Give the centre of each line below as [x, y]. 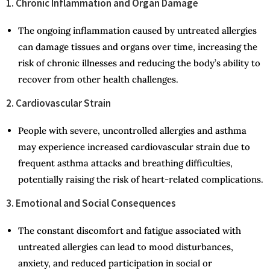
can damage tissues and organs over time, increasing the [138, 47]
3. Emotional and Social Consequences [91, 203]
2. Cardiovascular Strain [58, 103]
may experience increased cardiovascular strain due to [134, 147]
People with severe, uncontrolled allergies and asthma [132, 131]
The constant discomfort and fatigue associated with [130, 231]
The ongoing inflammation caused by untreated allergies [137, 31]
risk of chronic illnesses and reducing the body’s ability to [139, 63]
